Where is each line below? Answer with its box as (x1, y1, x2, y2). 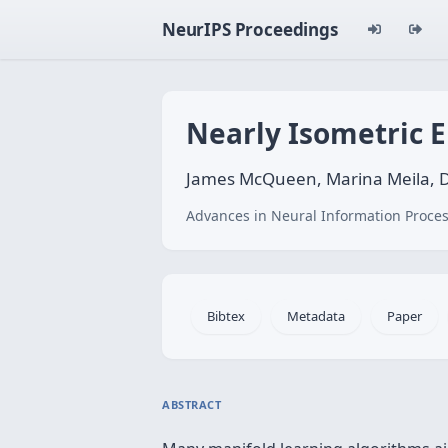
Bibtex (207, 307, 245, 325)
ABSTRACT (162, 397, 222, 412)
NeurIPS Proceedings (162, 18, 338, 41)
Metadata (287, 307, 345, 325)
